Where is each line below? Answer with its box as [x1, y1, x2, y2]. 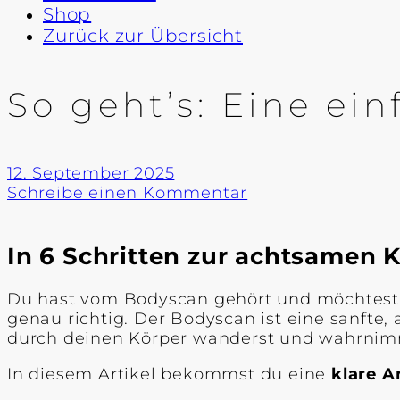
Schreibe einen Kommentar [7, 183, 248, 204]
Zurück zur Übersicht [43, 25, 243, 46]
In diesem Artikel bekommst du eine [7, 364, 331, 385]
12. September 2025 [7, 163, 175, 184]
